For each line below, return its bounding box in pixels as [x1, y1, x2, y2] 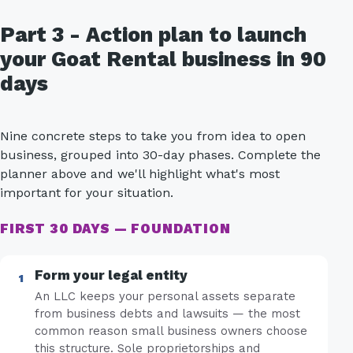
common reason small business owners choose [35, 324, 307, 339]
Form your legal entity [35, 266, 188, 283]
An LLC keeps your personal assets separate [35, 289, 295, 304]
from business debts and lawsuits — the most [35, 307, 300, 321]
